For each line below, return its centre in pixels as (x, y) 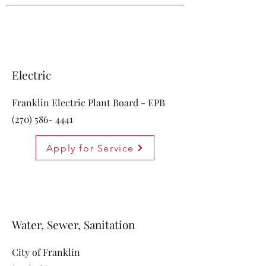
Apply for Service (90, 148)
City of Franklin (46, 252)
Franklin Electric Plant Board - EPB (88, 102)
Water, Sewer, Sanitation (73, 224)
